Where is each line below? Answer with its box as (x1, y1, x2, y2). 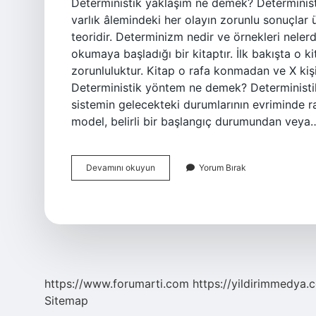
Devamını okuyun (86, 162, 155, 173)
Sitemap (44, 293, 88, 308)
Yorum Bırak (199, 162, 246, 173)
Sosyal (154, 162, 181, 172)
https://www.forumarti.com (44, 276, 189, 291)
